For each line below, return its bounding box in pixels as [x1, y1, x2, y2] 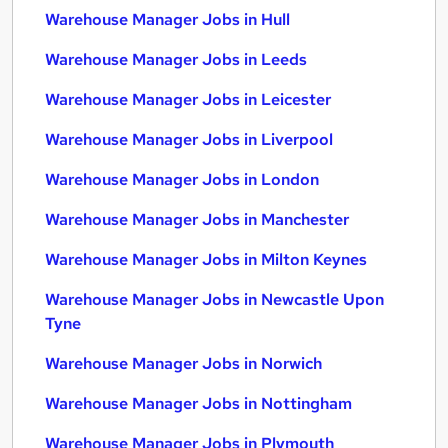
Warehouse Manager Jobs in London [45, 169, 319, 190]
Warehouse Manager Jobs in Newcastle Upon [45, 289, 384, 310]
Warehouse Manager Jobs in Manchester [45, 209, 349, 230]
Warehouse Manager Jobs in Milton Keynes [45, 249, 367, 270]
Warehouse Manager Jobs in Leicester [45, 89, 331, 110]
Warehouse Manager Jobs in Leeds [45, 49, 307, 70]
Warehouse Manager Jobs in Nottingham [45, 393, 352, 414]
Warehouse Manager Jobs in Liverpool [45, 129, 333, 150]
